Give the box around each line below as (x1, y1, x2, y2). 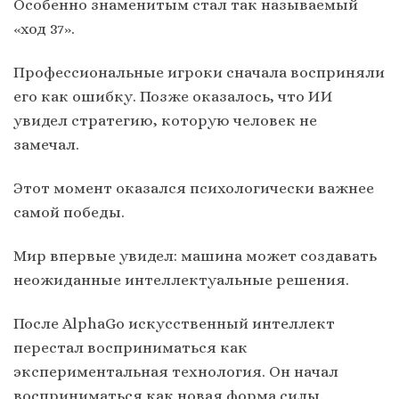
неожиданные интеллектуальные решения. (13, 270, 349, 289)
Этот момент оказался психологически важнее (13, 178, 374, 197)
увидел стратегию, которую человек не (13, 110, 317, 129)
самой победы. (13, 202, 125, 221)
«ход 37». (13, 19, 75, 37)
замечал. (13, 134, 79, 153)
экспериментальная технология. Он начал (13, 362, 338, 380)
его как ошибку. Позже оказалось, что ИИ (13, 86, 333, 105)
